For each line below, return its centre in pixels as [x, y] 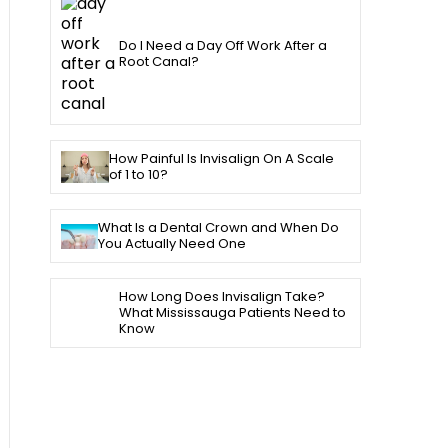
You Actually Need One [172, 244]
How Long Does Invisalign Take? [221, 297]
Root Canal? [158, 61]
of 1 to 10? [139, 175]
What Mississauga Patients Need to [232, 313]
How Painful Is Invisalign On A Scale [222, 159]
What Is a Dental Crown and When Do [219, 228]
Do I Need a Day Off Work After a [222, 45]
